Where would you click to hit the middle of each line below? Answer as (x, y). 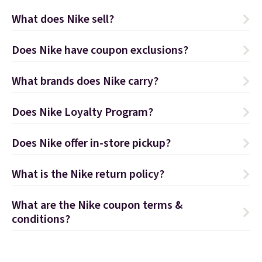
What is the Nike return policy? (88, 174)
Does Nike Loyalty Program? (82, 112)
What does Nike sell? (63, 19)
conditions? (41, 219)
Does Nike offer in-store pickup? (91, 143)
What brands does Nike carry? (85, 81)
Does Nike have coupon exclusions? (100, 50)
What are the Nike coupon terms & (97, 205)
